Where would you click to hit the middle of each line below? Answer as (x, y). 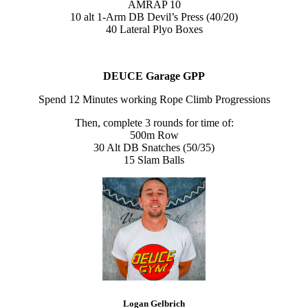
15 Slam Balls (154, 160)
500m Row (154, 135)
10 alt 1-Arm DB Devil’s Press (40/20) (154, 17)
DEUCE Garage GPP (154, 76)
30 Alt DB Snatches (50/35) (154, 148)
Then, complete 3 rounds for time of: (154, 123)
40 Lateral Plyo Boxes (154, 30)
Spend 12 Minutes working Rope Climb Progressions (154, 100)
